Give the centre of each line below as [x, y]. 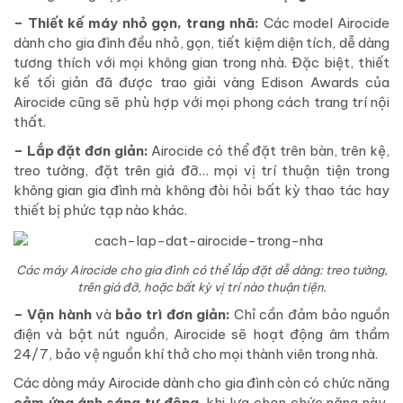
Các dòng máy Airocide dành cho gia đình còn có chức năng [201, 383]
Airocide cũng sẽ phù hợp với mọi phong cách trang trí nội [201, 103]
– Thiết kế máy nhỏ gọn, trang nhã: [136, 23]
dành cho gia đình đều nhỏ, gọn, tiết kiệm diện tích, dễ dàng [201, 43]
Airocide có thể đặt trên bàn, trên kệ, [269, 151]
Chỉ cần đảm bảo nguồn [309, 315]
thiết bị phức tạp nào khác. [100, 210]
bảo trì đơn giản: [170, 315]
